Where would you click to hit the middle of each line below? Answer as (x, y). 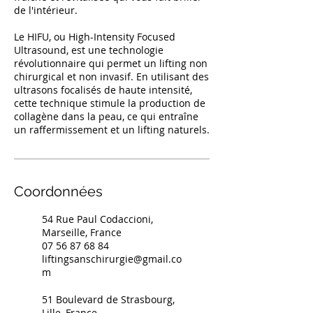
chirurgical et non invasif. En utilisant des (111, 77)
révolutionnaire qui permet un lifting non (111, 63)
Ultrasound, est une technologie (89, 50)
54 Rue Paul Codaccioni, (97, 219)
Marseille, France (82, 232)
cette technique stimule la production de (110, 103)
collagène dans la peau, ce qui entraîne (106, 116)
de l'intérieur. (46, 10)
